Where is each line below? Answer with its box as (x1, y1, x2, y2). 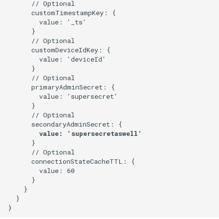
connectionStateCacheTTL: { (8, 156, 135, 166)
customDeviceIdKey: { (8, 45, 110, 54)
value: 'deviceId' (8, 54, 106, 64)
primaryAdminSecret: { (8, 82, 115, 91)
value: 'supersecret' (8, 91, 118, 101)
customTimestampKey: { (8, 8, 116, 17)
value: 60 (8, 166, 75, 175)
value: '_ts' (8, 17, 87, 26)
